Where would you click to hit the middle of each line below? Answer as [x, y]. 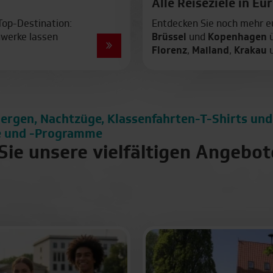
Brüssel [169, 37]
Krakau [250, 51]
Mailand [210, 51]
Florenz [169, 51]
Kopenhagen [237, 37]
